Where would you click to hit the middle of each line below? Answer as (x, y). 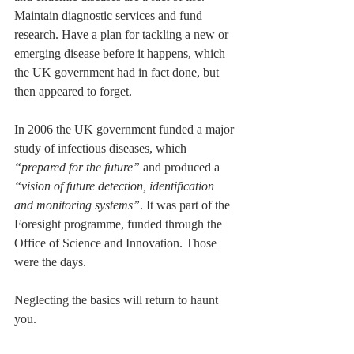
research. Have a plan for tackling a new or (123, 35)
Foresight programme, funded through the (120, 224)
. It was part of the (186, 205)
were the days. (52, 262)
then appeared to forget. (75, 92)
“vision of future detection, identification (116, 186)
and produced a (181, 168)
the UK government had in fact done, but (118, 73)
